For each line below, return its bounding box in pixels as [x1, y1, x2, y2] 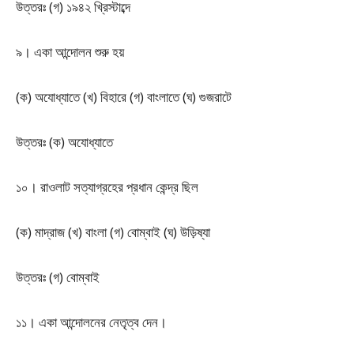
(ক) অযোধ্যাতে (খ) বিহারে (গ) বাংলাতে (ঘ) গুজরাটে [16, 88, 232, 106]
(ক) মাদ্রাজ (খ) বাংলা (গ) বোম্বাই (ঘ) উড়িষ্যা [16, 223, 210, 241]
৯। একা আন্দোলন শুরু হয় [16, 43, 124, 61]
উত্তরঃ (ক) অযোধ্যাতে [16, 133, 113, 151]
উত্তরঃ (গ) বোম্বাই [16, 268, 100, 286]
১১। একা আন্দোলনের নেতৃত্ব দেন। [16, 313, 167, 331]
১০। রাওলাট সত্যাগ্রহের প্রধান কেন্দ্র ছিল [16, 178, 198, 196]
